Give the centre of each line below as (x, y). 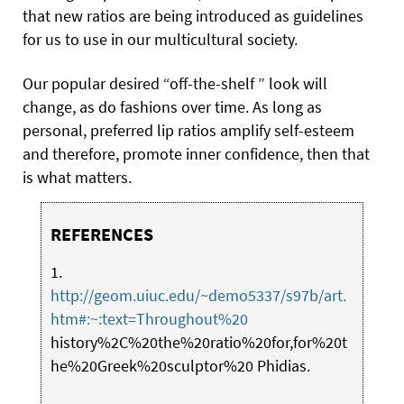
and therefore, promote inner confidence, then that (196, 154)
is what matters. (77, 177)
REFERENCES (101, 234)
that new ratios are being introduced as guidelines (193, 16)
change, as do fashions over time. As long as (172, 107)
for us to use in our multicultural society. (160, 39)
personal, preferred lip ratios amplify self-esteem (188, 130)
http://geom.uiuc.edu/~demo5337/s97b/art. (198, 295)
